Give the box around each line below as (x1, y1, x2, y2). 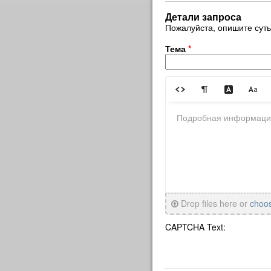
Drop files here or (178, 197, 250, 209)
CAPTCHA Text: (165, 221, 226, 233)
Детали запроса (165, 10, 241, 24)
